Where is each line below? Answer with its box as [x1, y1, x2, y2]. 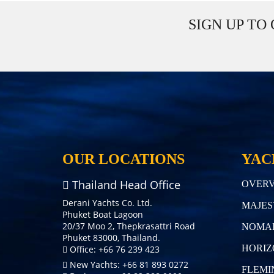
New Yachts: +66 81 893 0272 [67, 258, 188, 270]
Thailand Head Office [69, 177, 180, 192]
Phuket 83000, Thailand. [62, 231, 160, 243]
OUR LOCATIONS [62, 150, 185, 167]
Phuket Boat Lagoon [62, 208, 143, 220]
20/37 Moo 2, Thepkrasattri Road [62, 220, 195, 232]
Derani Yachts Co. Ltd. [62, 196, 152, 209]
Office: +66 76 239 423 [67, 243, 160, 255]
